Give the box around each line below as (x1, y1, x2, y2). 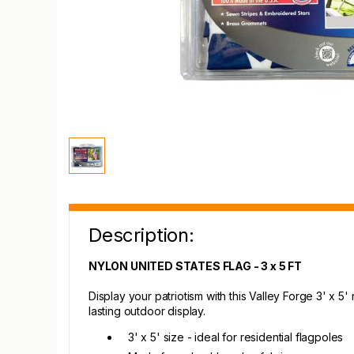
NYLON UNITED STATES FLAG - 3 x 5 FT (88, 259, 303, 273)
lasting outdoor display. (88, 304, 205, 318)
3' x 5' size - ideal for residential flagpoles (128, 330, 344, 344)
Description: (88, 224, 194, 247)
